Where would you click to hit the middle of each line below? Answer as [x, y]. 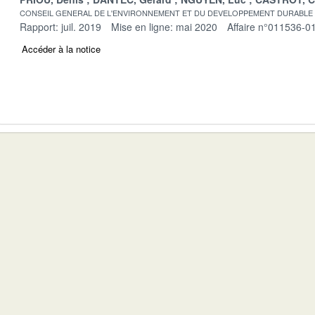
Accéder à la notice [61, 49]
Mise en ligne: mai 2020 [164, 26]
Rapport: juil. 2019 [60, 26]
